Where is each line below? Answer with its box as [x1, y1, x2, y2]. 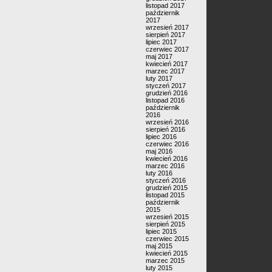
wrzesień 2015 [146, 213, 189, 220]
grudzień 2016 [146, 89, 188, 97]
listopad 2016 [146, 97, 185, 104]
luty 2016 [146, 169, 172, 177]
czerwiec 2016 [146, 140, 189, 148]
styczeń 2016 [146, 177, 186, 184]
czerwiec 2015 [146, 235, 189, 242]
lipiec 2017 [146, 38, 177, 46]
